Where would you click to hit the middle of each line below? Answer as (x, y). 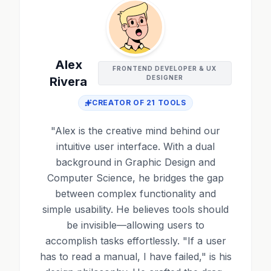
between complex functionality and (135, 194)
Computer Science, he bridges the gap (135, 178)
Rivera (69, 82)
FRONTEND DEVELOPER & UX (165, 68)
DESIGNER (165, 77)
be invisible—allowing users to (135, 225)
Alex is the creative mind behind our (138, 131)
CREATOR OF (119, 103)
